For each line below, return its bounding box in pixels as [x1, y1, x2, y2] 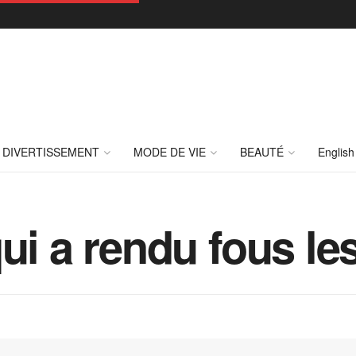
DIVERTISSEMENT [2, 144, 99, 160]
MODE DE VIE [133, 144, 206, 160]
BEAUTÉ [240, 144, 284, 160]
